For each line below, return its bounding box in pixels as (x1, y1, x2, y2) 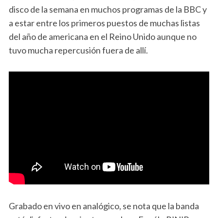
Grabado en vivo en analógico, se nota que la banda (8, 200, 199, 212)
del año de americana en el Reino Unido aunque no (8, 31, 197, 42)
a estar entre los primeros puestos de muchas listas (8, 18, 200, 28)
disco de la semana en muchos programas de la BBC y (8, 4, 207, 15)
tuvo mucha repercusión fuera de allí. (8, 45, 148, 55)
